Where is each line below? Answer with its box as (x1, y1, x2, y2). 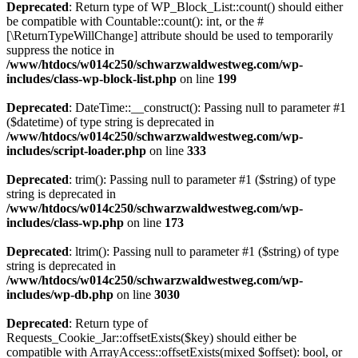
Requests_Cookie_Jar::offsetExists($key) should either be (6, 331, 296, 344)
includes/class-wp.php (6, 216, 124, 229)
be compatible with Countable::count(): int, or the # (6, 14, 264, 28)
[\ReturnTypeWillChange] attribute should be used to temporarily (6, 29, 333, 42)
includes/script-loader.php (6, 144, 146, 157)
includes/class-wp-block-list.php (6, 72, 177, 86)
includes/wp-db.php (6, 288, 113, 301)
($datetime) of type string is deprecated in (6, 115, 214, 129)
